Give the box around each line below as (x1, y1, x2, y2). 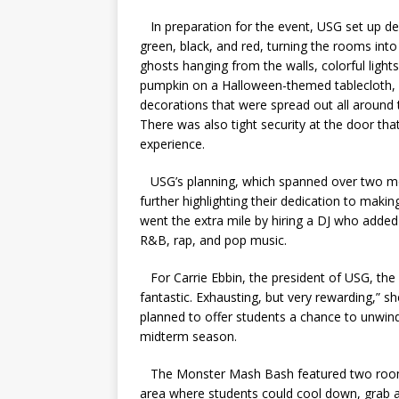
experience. (140, 135, 205, 153)
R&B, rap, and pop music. (140, 232, 287, 249)
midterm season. (140, 328, 237, 346)
